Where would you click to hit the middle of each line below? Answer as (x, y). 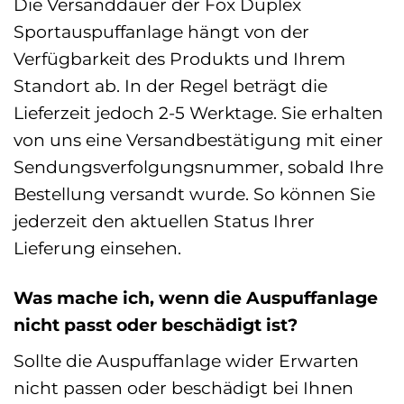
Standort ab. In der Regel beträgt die (170, 85)
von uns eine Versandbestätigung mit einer (198, 139)
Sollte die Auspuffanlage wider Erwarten (186, 360)
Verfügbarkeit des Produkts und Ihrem (179, 58)
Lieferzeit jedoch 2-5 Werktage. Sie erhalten (198, 112)
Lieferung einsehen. (97, 248)
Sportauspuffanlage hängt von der (161, 31)
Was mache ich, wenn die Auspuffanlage (196, 297)
